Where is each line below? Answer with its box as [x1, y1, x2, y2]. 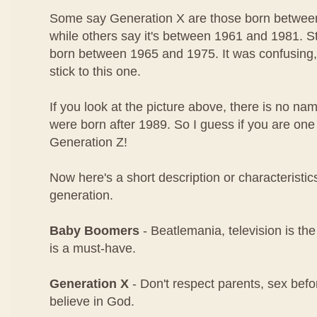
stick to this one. [50, 64, 141, 79]
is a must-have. [50, 241, 136, 255]
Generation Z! [50, 135, 127, 149]
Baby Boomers [50, 224, 139, 238]
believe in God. [50, 294, 134, 309]
